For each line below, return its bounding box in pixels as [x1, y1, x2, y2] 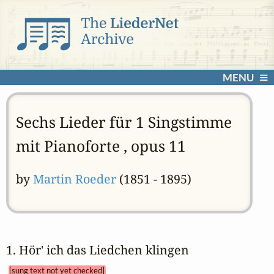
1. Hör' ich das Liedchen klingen [6, 241, 201, 258]
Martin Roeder [32, 171, 116, 188]
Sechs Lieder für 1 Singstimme [15, 111, 232, 132]
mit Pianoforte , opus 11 [15, 135, 186, 156]
